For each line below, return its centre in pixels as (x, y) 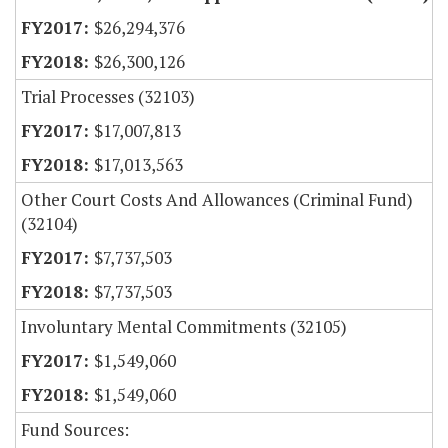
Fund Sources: (75, 430)
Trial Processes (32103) (108, 97)
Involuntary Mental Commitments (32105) (184, 327)
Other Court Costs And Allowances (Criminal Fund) (217, 200)
